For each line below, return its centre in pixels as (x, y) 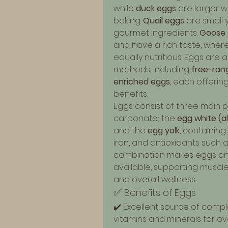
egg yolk (164, 131)
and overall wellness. (155, 179)
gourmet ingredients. (156, 33)
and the (131, 131)
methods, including (152, 69)
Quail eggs (164, 21)
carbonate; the (145, 118)
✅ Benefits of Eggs (155, 193)
